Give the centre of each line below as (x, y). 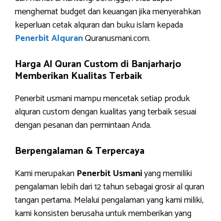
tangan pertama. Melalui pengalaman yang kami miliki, (109, 200)
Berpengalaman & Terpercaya (80, 151)
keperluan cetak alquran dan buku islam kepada (99, 25)
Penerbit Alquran (49, 38)
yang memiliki (168, 174)
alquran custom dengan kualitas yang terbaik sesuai (106, 112)
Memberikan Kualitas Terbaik (78, 76)
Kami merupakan (46, 174)
